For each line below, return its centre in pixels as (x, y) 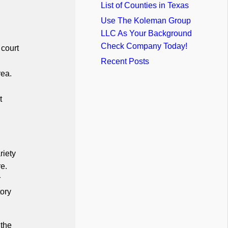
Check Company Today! (144, 46)
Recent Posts (125, 61)
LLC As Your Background (146, 33)
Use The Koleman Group (146, 20)
